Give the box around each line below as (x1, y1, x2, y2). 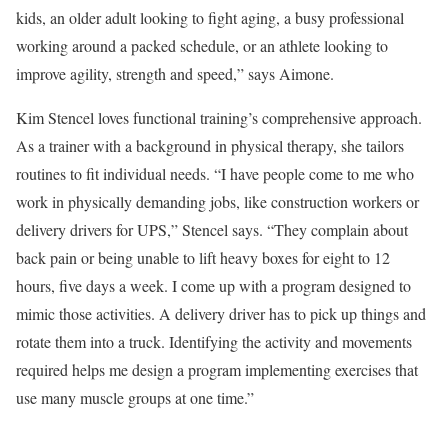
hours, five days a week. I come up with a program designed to (16, 275, 411, 296)
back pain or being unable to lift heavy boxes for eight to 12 (16, 247, 390, 268)
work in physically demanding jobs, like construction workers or (16, 191, 419, 212)
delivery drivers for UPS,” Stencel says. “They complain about (16, 219, 408, 240)
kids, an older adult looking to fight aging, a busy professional (16, 7, 404, 28)
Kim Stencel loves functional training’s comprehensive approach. (16, 107, 422, 128)
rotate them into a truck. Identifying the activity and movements (16, 331, 412, 352)
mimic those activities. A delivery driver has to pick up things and (16, 303, 426, 324)
